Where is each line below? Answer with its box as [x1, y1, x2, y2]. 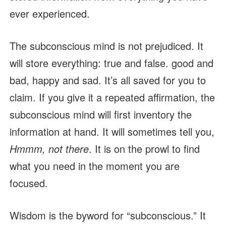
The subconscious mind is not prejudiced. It [9, 38, 203, 53]
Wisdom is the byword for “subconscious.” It [9, 208, 206, 223]
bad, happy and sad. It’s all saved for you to [9, 73, 206, 88]
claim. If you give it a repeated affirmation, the [9, 90, 215, 105]
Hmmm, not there [9, 141, 89, 156]
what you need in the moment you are [9, 158, 180, 174]
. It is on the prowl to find [88, 141, 200, 156]
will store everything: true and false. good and [9, 55, 213, 71]
